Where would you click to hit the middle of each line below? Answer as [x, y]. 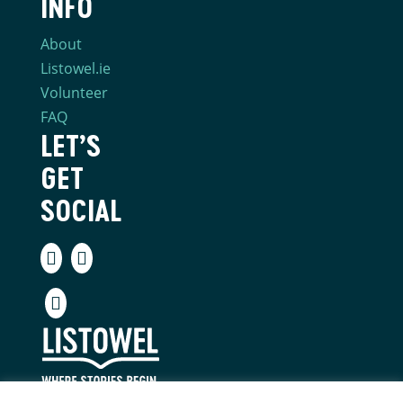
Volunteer [74, 92]
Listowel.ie [75, 68]
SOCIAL [81, 210]
